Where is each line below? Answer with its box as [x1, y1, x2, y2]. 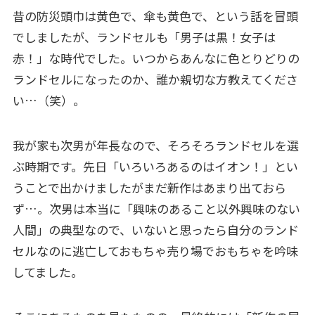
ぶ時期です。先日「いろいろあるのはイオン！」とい [12, 157, 298, 176]
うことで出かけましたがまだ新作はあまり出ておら [12, 179, 286, 197]
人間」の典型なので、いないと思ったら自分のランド [12, 221, 299, 239]
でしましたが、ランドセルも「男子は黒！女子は [12, 28, 276, 46]
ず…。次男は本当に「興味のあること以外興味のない [12, 200, 300, 218]
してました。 [12, 263, 83, 281]
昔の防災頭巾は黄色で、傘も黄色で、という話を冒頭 [12, 7, 298, 25]
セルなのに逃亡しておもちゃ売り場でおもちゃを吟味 [12, 242, 298, 260]
